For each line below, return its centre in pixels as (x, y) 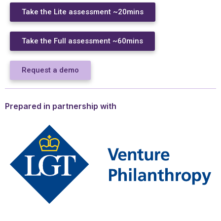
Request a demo (50, 70)
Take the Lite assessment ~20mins (83, 12)
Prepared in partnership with (61, 106)
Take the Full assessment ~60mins (82, 41)
